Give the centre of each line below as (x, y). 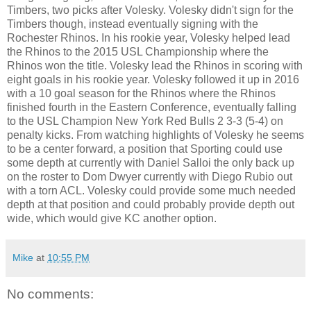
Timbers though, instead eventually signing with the (133, 24)
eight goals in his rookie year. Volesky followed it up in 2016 (153, 79)
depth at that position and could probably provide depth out (151, 204)
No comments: (50, 294)
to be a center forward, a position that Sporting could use (145, 149)
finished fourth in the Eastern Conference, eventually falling (152, 107)
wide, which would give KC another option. (112, 218)
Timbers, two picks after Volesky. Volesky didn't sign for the (150, 10)
